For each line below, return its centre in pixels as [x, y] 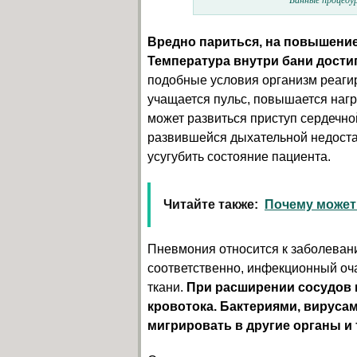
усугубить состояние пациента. [239, 157]
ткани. [167, 287]
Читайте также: [211, 204]
